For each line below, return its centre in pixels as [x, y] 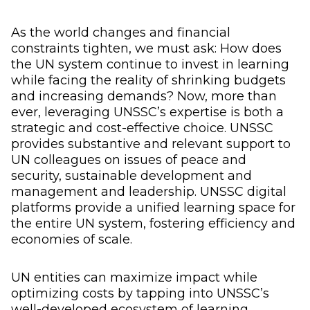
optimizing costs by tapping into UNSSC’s [140, 293]
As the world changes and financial [121, 32]
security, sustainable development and [131, 175]
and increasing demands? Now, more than [144, 96]
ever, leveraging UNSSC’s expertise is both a [147, 112]
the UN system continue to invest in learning [150, 64]
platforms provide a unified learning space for [153, 207]
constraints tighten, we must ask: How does [146, 48]
